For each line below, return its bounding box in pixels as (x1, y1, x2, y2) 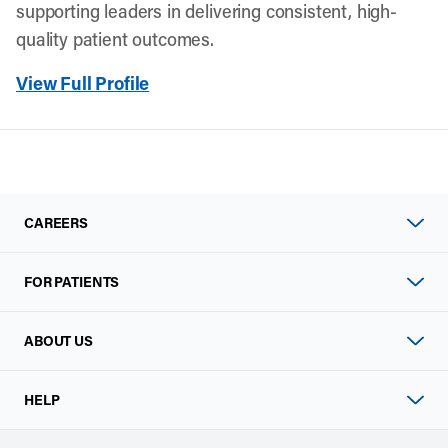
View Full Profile (16, 71, 150, 95)
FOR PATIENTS (24, 272, 120, 291)
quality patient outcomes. (16, 27, 214, 51)
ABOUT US (24, 331, 93, 350)
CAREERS (24, 213, 89, 232)
